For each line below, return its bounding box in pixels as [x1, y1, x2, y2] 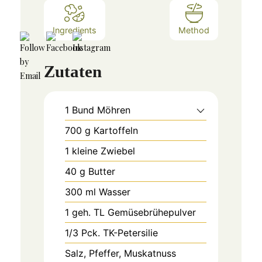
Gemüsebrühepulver [107, 206, 196, 218]
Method [178, 25, 210, 36]
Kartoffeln [93, 124, 138, 136]
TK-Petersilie [102, 226, 158, 239]
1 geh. [64, 206, 94, 218]
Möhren [96, 104, 130, 116]
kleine [71, 144, 98, 157]
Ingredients [52, 25, 96, 36]
